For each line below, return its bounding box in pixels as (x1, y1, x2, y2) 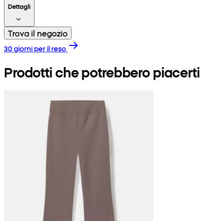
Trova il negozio (8, 27, 68, 38)
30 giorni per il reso (4, 43, 66, 53)
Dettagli (8, 1, 31, 10)
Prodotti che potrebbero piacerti (4, 62, 200, 81)
